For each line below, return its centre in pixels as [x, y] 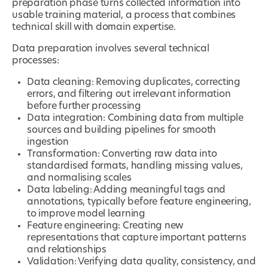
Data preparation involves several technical [111, 49]
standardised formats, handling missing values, [135, 166]
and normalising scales [79, 178]
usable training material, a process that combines [124, 15]
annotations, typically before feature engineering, [139, 202]
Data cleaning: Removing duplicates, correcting [134, 82]
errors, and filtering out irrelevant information [129, 94]
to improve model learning [86, 214]
